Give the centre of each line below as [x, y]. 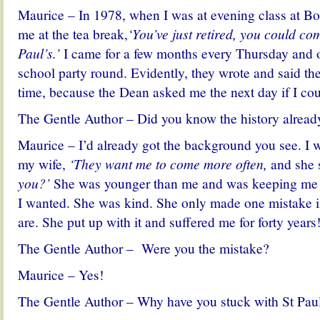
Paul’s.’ [39, 53]
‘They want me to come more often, [168, 164]
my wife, [44, 164]
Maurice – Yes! [61, 274]
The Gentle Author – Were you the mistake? [144, 248]
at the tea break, [83, 34]
